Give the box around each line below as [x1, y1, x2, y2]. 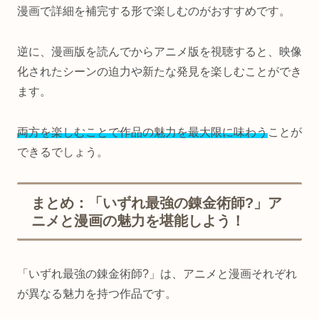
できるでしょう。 [17, 145, 108, 158]
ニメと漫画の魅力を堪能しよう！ [31, 213, 245, 229]
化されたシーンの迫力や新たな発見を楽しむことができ [17, 65, 302, 78]
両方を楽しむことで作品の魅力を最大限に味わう [17, 125, 268, 138]
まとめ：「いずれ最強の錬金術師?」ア [31, 195, 282, 211]
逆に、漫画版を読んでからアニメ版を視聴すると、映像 [17, 45, 302, 58]
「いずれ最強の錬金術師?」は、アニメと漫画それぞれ [17, 267, 297, 280]
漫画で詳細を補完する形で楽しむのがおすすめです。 [17, 5, 291, 18]
